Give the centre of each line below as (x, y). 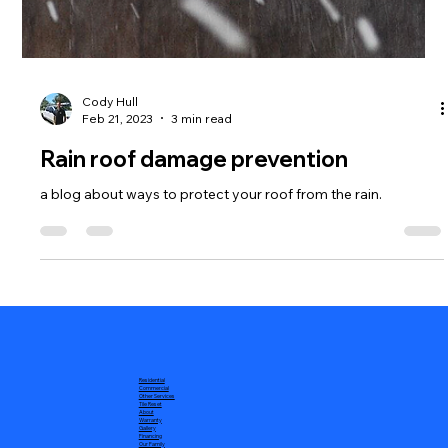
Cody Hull (110, 365)
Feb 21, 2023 (118, 382)
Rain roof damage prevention (194, 422)
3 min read (202, 382)
